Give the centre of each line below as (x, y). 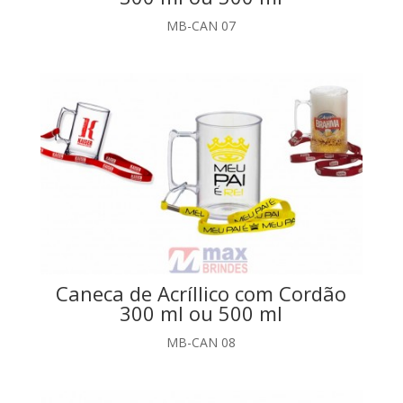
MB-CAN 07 (201, 26)
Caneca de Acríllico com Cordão (201, 294)
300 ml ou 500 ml (201, 313)
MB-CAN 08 (201, 343)
